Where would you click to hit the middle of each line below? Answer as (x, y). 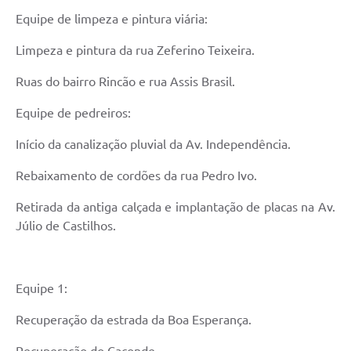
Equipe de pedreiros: (73, 113)
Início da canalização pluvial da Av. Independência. (153, 145)
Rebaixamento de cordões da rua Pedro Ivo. (136, 176)
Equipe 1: (42, 289)
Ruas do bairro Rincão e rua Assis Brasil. (125, 82)
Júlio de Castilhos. (66, 226)
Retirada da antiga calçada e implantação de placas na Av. (175, 207)
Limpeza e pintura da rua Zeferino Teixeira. (135, 51)
